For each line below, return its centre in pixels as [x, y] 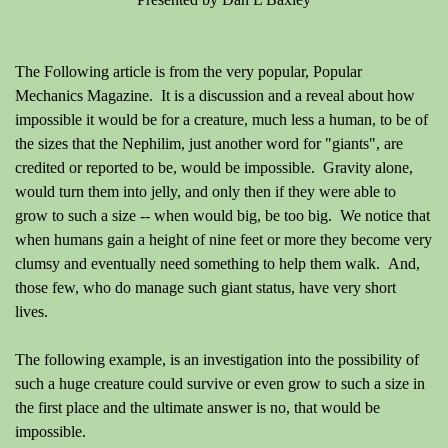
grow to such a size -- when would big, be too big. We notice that [222, 215]
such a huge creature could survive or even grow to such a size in [220, 383]
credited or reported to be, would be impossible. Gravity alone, [214, 167]
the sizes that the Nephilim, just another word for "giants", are [209, 143]
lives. [35, 311]
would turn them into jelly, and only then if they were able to [205, 191]
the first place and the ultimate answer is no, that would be [197, 407]
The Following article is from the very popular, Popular [188, 71]
